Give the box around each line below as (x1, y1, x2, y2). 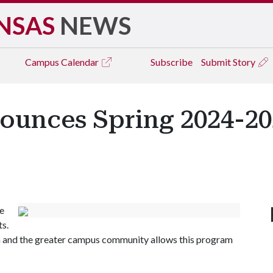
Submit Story (201, 56, 257, 68)
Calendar (61, 56, 101, 68)
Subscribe (151, 56, 193, 68)
